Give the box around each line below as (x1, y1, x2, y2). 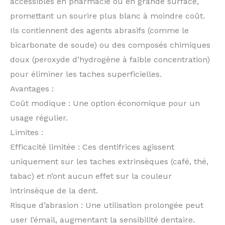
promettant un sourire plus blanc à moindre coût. (10, 11, 205, 21)
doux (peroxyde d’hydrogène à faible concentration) (10, 54, 210, 64)
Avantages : (10, 83, 54, 93)
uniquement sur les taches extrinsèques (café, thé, (10, 156, 208, 166)
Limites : (10, 127, 43, 137)
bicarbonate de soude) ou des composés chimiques (10, 40, 210, 50)
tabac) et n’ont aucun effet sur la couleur (10, 171, 172, 181)
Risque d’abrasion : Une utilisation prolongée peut (10, 200, 203, 210)
